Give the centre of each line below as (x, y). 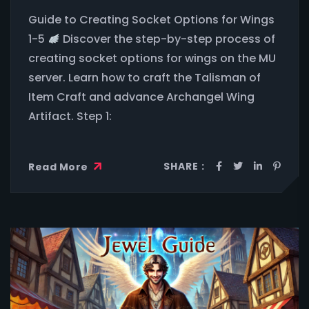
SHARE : (184, 167)
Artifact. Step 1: (70, 117)
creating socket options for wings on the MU (152, 59)
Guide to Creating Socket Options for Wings (151, 20)
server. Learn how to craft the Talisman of (144, 78)
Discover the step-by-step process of (168, 39)
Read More (59, 167)
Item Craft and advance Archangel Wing (141, 97)
